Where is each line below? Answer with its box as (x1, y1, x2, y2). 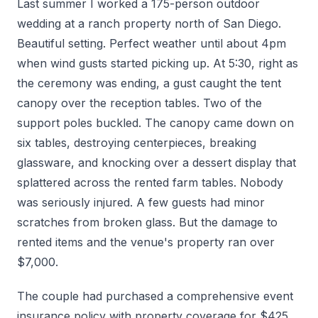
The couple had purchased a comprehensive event (17, 289, 293, 304)
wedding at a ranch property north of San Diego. (17, 16, 281, 31)
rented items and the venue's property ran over (17, 235, 275, 250)
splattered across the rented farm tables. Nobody (17, 175, 283, 190)
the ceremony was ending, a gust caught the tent (17, 76, 281, 91)
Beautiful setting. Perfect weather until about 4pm (17, 36, 286, 51)
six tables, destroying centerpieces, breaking (17, 136, 256, 150)
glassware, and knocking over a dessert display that (17, 155, 296, 170)
